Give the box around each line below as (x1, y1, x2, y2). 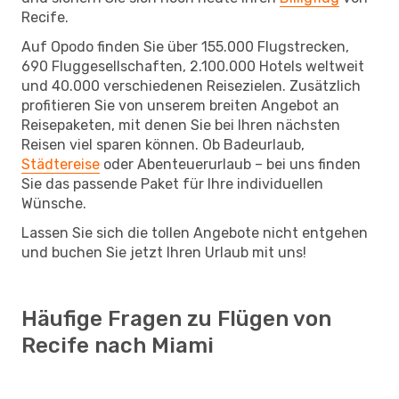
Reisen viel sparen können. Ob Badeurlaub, (21, 135, 305, 153)
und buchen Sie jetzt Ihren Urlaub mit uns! (21, 243, 306, 261)
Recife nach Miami (21, 332, 214, 358)
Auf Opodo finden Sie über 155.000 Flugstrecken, (21, 37, 349, 55)
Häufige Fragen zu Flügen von (21, 305, 331, 331)
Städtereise (21, 155, 100, 173)
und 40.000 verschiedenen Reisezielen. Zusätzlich (21, 77, 361, 94)
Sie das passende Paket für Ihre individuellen (21, 175, 323, 192)
